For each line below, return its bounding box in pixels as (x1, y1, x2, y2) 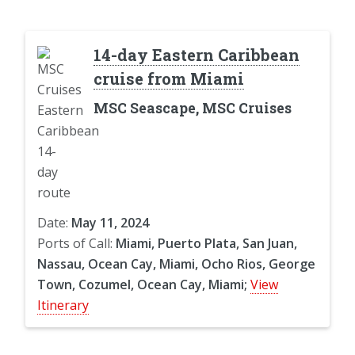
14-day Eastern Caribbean (93, 44, 300, 65)
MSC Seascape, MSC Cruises (93, 98, 292, 117)
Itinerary (37, 296, 89, 314)
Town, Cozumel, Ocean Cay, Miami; (37, 275, 247, 293)
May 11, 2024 (71, 213, 149, 231)
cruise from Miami (93, 67, 244, 89)
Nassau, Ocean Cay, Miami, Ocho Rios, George (37, 254, 315, 273)
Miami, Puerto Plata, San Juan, (116, 234, 297, 252)
